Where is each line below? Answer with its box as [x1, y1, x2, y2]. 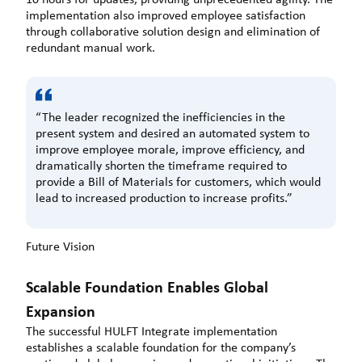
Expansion [26, 300, 95, 322]
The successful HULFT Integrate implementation [26, 322, 277, 340]
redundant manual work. [26, 39, 158, 57]
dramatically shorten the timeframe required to [36, 156, 287, 174]
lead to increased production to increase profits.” [36, 188, 293, 206]
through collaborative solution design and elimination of [26, 23, 320, 40]
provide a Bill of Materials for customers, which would [36, 172, 321, 190]
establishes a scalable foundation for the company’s [26, 339, 296, 356]
